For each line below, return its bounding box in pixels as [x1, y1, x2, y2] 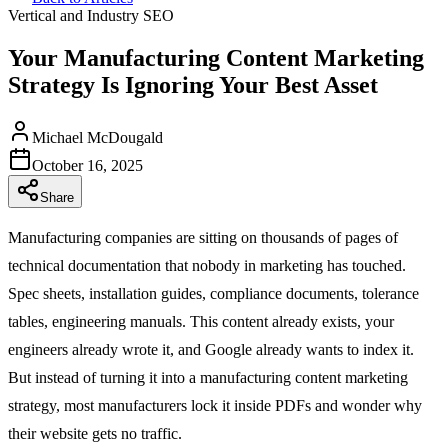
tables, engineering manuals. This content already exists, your [8, 312, 394, 330]
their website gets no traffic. [8, 424, 182, 442]
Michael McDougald [32, 128, 163, 146]
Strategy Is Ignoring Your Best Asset [8, 71, 378, 98]
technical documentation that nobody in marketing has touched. [8, 256, 406, 274]
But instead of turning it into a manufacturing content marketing [8, 368, 408, 386]
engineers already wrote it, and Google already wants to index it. [8, 340, 414, 358]
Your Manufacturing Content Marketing [8, 44, 424, 71]
